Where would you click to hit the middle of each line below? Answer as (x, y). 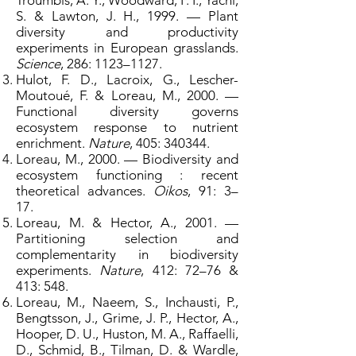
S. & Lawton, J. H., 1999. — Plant (127, 16)
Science (38, 64)
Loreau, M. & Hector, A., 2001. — (127, 222)
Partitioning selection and (127, 238)
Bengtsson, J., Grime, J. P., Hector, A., (127, 318)
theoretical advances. (85, 191)
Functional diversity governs (127, 111)
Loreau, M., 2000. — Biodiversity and (127, 159)
